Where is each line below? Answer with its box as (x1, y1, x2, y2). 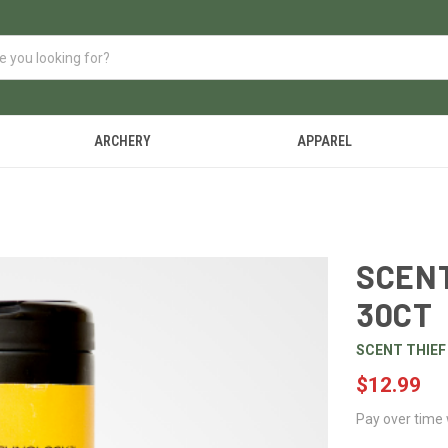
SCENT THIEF (356, 342, 446, 359)
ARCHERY (94, 133, 151, 149)
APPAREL (297, 133, 352, 149)
